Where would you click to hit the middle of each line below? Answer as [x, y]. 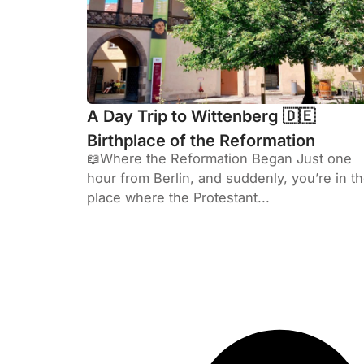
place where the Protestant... [178, 198]
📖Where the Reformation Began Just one [219, 159]
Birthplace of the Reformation [201, 141]
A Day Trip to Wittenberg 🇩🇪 [201, 117]
